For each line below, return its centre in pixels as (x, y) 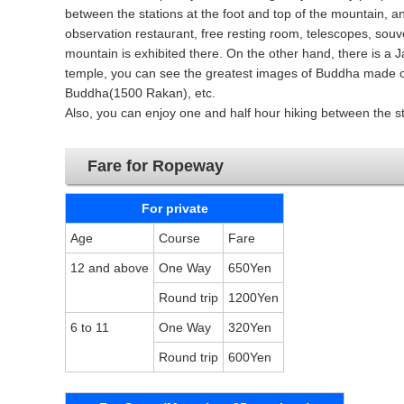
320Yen (250, 327)
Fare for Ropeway (156, 166)
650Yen (250, 268)
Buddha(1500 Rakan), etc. (140, 93)
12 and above (110, 268)
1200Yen (253, 298)
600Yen (250, 357)
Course (179, 238)
